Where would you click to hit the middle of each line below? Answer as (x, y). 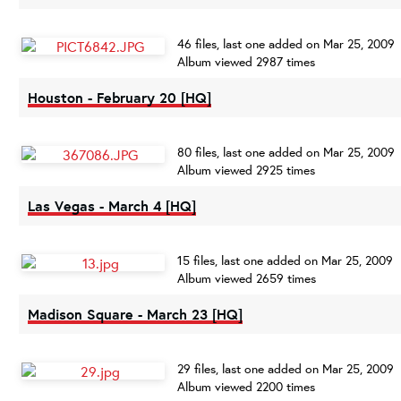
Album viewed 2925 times (246, 170)
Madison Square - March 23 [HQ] (135, 314)
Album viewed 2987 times (246, 62)
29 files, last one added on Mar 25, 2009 (286, 369)
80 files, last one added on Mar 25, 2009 (286, 152)
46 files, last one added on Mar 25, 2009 (286, 44)
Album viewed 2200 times (246, 387)
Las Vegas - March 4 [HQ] (112, 206)
